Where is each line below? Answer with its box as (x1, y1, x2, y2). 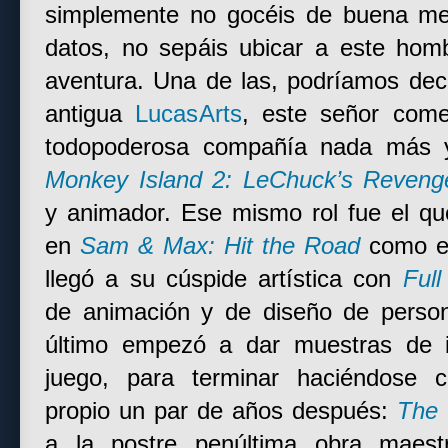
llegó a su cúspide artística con (45, 266, 403, 292)
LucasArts (135, 101, 242, 127)
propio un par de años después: (45, 398, 397, 424)
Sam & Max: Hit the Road (79, 233, 360, 259)
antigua (45, 101, 136, 127)
